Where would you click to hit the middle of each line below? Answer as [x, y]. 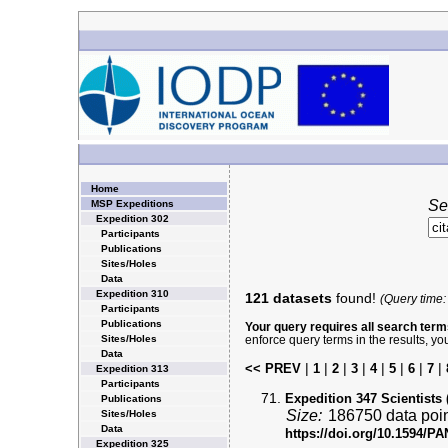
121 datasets [288, 298]
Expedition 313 [132, 368]
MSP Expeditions [132, 203]
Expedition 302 [132, 218]
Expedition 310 [132, 293]
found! [355, 298]
